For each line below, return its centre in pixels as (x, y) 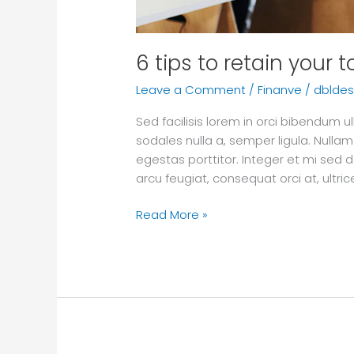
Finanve (280, 89)
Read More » (172, 215)
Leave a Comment (191, 89)
